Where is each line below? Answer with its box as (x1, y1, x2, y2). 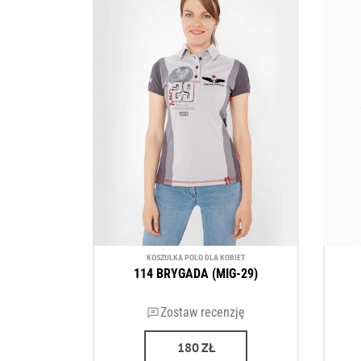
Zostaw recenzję (160, 305, 245, 320)
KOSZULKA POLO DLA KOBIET (147, 252, 245, 262)
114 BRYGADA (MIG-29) (134, 266, 258, 282)
